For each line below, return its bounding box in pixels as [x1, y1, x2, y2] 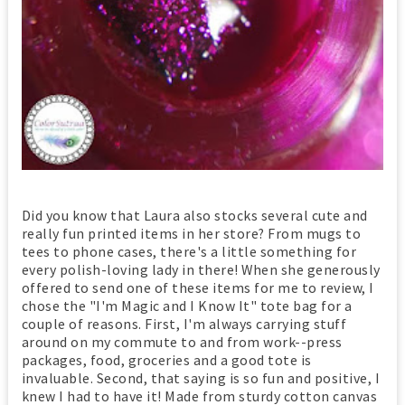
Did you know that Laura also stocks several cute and [21, 205, 368, 224]
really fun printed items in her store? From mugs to [21, 223, 362, 242]
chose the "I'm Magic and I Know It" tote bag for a [21, 296, 353, 315]
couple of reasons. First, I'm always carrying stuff [21, 314, 347, 333]
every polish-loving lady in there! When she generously [21, 259, 381, 278]
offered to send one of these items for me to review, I [21, 278, 374, 297]
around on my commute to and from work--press [21, 332, 343, 351]
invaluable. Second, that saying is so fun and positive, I [21, 368, 381, 387]
